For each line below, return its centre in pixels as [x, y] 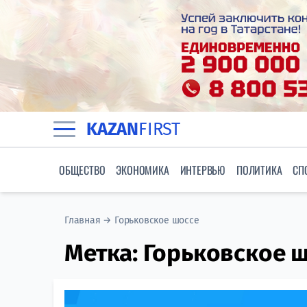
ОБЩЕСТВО [82, 170]
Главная [83, 221]
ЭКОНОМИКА [143, 170]
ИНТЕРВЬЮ [203, 170]
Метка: [104, 253]
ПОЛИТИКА [259, 170]
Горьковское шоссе [157, 221]
